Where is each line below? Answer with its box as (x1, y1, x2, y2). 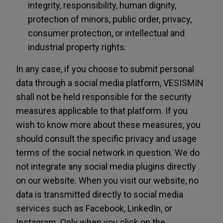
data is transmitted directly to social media (16, 189, 183, 200)
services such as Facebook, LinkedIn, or (16, 203, 172, 214)
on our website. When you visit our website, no (16, 175, 199, 186)
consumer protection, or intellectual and (28, 28, 185, 38)
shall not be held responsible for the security (16, 92, 192, 102)
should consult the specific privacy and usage (16, 133, 197, 144)
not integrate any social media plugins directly (16, 161, 196, 172)
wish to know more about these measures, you (16, 119, 201, 130)
